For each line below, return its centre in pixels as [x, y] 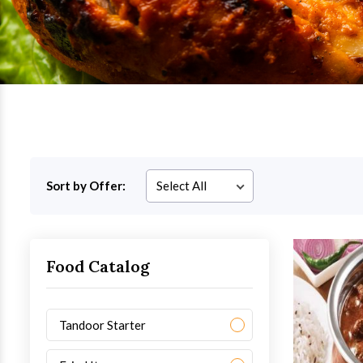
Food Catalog [98, 266]
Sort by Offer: [86, 186]
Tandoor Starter [103, 325]
